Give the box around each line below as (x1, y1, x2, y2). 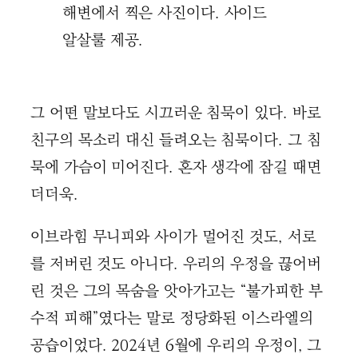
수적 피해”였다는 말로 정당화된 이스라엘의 (30, 307, 313, 331)
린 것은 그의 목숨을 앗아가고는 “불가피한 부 (30, 280, 323, 304)
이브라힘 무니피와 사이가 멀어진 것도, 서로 (30, 225, 316, 249)
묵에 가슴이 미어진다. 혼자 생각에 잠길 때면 (30, 156, 321, 180)
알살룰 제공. (62, 28, 144, 52)
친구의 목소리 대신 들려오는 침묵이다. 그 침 (30, 129, 321, 153)
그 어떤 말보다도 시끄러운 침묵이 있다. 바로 (30, 101, 321, 125)
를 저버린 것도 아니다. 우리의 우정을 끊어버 (30, 253, 321, 276)
